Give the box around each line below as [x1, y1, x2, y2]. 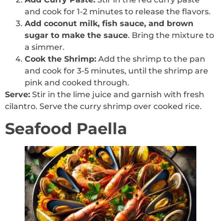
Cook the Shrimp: [25, 54, 96, 64]
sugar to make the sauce [25, 30, 128, 40]
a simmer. [25, 42, 65, 52]
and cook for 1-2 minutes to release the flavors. [25, 6, 211, 16]
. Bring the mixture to [128, 30, 214, 40]
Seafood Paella [5, 119, 127, 139]
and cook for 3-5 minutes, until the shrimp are [25, 66, 208, 75]
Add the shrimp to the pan [96, 54, 205, 64]
